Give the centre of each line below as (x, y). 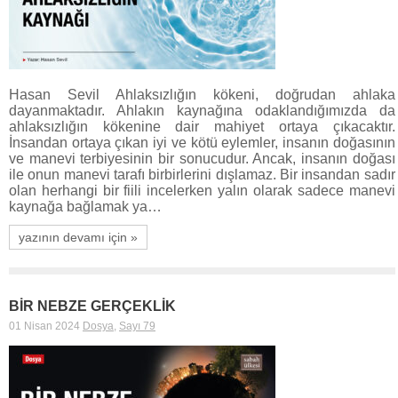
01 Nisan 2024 (44, 326)
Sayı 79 (137, 326)
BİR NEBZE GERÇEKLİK (92, 306)
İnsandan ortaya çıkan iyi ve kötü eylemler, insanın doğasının (202, 142)
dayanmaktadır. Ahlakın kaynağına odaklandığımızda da (202, 110)
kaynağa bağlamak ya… (85, 206)
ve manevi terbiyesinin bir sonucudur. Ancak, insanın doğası (202, 158)
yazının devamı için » (78, 237)
